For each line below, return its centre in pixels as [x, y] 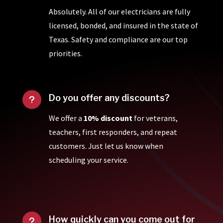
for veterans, [155, 118]
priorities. [65, 53]
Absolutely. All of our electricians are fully [119, 11]
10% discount [108, 118]
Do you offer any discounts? [109, 98]
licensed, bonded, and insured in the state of [123, 25]
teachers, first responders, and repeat [113, 132]
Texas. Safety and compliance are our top [118, 39]
